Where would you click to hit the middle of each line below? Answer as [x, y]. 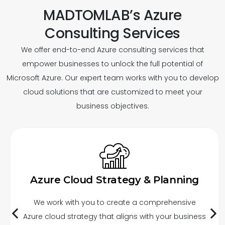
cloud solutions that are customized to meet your [113, 92]
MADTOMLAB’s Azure [113, 16]
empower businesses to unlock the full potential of [113, 64]
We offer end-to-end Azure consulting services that [113, 50]
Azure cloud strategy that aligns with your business [115, 217]
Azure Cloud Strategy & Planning [115, 180]
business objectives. [113, 106]
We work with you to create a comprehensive [115, 203]
